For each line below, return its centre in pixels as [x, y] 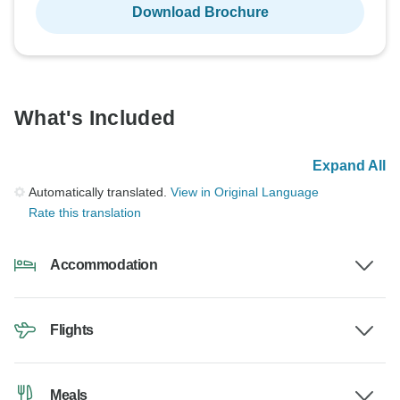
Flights [72, 330]
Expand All [349, 166]
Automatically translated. [100, 192]
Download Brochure [200, 12]
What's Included [95, 118]
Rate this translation [85, 213]
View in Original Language [245, 192]
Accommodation [104, 265]
